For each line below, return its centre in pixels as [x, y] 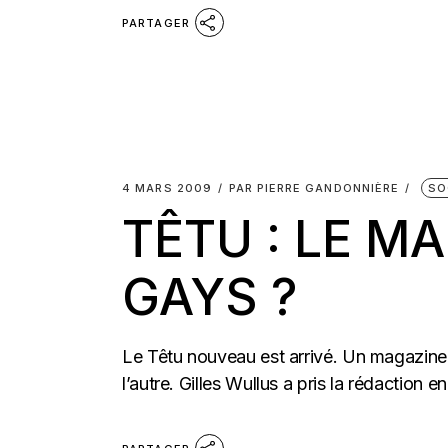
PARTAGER [156, 22]
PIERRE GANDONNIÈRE [328, 188]
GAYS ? [209, 297]
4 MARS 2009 [167, 188]
